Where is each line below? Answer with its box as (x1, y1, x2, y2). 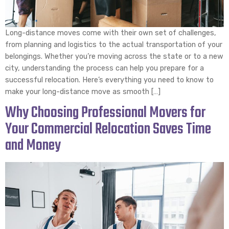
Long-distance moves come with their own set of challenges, (5, 28, 216, 37)
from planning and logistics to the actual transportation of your (5, 40, 222, 49)
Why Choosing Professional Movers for (5, 101, 205, 125)
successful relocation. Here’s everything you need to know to (5, 75, 214, 84)
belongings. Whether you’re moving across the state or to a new (5, 52, 223, 61)
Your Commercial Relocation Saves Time (5, 118, 211, 142)
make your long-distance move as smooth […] (5, 87, 161, 96)
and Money (5, 134, 61, 158)
